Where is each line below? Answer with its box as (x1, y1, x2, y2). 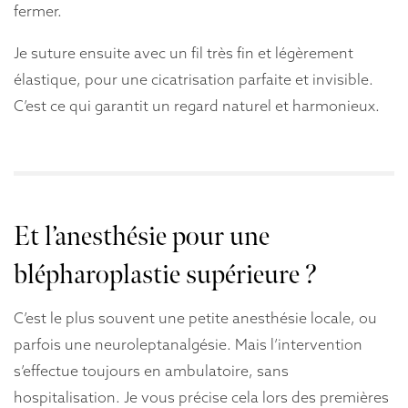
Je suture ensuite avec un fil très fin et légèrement (14, 43, 353, 62)
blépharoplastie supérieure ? (14, 259, 317, 292)
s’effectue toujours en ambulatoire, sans (14, 362, 289, 381)
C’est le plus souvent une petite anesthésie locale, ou (14, 309, 377, 328)
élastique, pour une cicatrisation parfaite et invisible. (14, 69, 373, 88)
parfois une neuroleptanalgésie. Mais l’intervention (14, 335, 362, 354)
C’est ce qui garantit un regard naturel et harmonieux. (14, 96, 380, 115)
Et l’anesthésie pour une (14, 220, 270, 254)
